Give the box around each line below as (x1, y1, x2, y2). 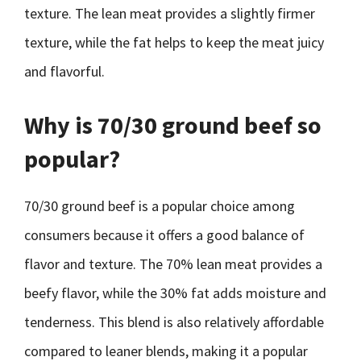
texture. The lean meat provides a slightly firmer (24, 4, 315, 23)
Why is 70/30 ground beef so (24, 110, 322, 140)
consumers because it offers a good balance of (24, 226, 305, 244)
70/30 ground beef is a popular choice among (24, 197, 295, 215)
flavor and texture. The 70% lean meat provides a (24, 255, 322, 273)
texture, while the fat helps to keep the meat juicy (24, 33, 324, 52)
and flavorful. (24, 62, 105, 81)
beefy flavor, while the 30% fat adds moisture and (24, 284, 326, 302)
